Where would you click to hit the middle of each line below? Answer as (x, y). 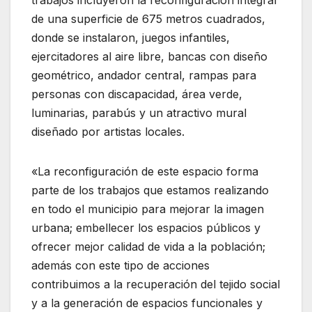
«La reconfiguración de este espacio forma (145, 171)
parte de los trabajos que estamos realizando (150, 190)
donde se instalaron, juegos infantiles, (131, 37)
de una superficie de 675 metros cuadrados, (148, 18)
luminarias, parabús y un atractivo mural (139, 112)
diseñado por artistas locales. (108, 131)
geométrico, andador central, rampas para (144, 75)
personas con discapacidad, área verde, (137, 94)
